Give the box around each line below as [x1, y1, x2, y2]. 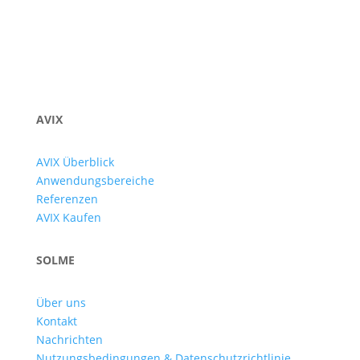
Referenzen [35, 191, 98, 207]
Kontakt [35, 313, 77, 329]
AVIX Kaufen [35, 210, 101, 226]
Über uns [35, 295, 86, 311]
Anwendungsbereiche [35, 173, 154, 189]
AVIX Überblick [35, 154, 114, 170]
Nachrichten [35, 332, 103, 348]
